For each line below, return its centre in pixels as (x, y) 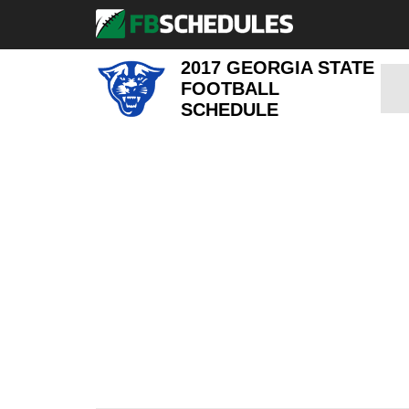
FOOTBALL (231, 88)
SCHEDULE (230, 109)
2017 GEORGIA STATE (278, 67)
